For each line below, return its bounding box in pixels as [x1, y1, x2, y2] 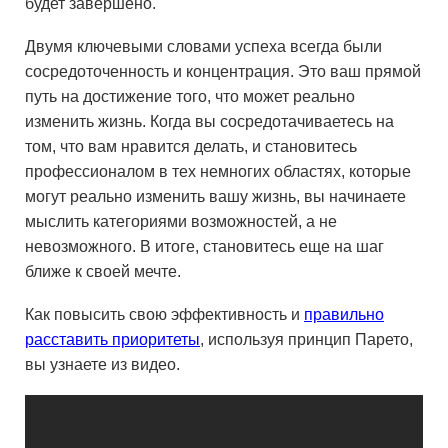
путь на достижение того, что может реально [25, 88, 355, 105]
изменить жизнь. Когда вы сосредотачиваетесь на [25, 113, 394, 130]
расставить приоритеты [25, 331, 200, 348]
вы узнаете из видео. [25, 356, 180, 373]
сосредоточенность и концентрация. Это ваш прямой [25, 63, 421, 80]
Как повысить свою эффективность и [25, 306, 304, 323]
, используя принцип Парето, [200, 331, 413, 348]
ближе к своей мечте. [25, 263, 181, 280]
